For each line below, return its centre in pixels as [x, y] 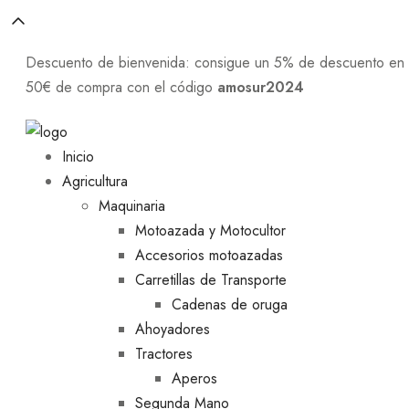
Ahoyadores [173, 330]
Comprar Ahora [356, 88]
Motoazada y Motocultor [210, 231]
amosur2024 [261, 88]
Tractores [164, 354]
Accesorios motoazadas [209, 256]
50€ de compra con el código [121, 88]
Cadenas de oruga [230, 305]
